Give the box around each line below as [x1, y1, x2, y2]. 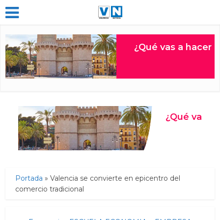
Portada [15, 174, 43, 183]
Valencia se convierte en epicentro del [50, 174, 181, 183]
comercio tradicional [15, 185, 84, 193]
